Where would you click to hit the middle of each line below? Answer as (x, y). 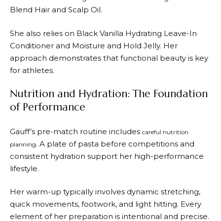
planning (23, 144)
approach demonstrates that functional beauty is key (109, 58)
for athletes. (32, 70)
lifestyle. (24, 168)
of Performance (48, 107)
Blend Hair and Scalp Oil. (56, 10)
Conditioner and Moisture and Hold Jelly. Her (94, 45)
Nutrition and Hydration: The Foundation (109, 94)
